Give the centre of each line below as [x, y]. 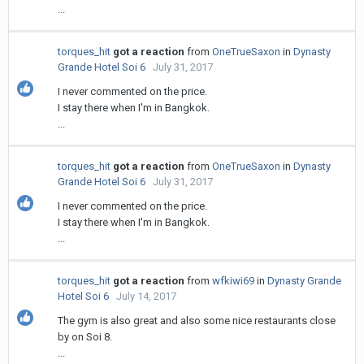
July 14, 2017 [146, 296]
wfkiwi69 [233, 281]
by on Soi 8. [85, 337]
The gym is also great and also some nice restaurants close [197, 321]
